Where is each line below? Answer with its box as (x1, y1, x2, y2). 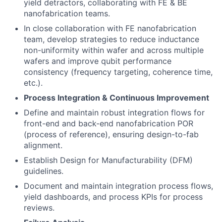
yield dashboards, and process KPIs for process (24, 191, 203, 202)
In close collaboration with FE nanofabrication (24, 23, 196, 33)
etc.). (24, 77, 43, 88)
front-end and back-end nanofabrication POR (24, 118, 193, 128)
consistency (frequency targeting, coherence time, (24, 66, 213, 77)
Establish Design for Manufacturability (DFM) (24, 155, 193, 165)
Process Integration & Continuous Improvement (24, 92, 209, 103)
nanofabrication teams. (24, 8, 110, 18)
